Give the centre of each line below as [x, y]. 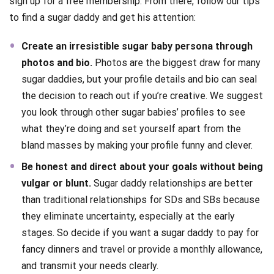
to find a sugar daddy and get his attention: [102, 17]
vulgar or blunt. [57, 183]
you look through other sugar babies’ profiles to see [133, 112]
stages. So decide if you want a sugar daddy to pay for [140, 232]
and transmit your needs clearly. [90, 265]
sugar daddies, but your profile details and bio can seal [139, 79]
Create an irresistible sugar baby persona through [137, 46]
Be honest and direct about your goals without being [142, 166]
